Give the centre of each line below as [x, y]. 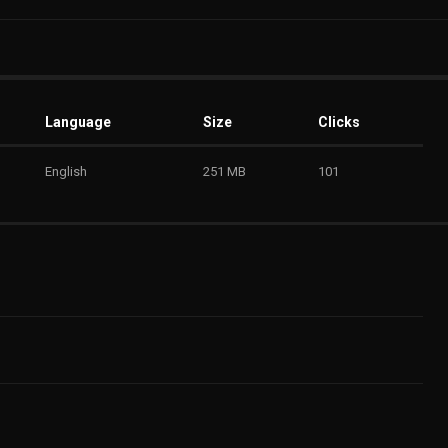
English [66, 172]
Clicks [339, 122]
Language [78, 122]
